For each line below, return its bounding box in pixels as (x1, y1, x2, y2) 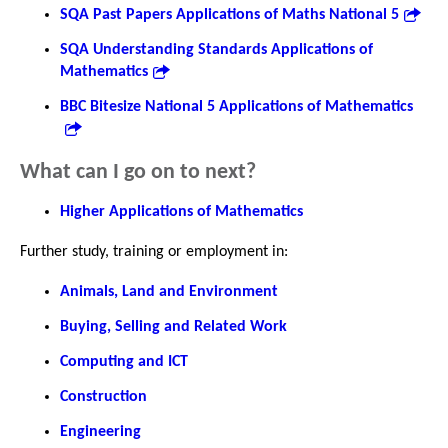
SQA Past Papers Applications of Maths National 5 (60, 6, 399, 23)
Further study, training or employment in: (20, 243, 288, 260)
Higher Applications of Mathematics (60, 203, 303, 220)
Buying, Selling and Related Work (60, 318, 287, 335)
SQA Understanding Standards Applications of (60, 41, 373, 58)
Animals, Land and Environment (60, 283, 278, 300)
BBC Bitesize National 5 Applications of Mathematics (60, 98, 413, 115)
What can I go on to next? (20, 160, 256, 184)
